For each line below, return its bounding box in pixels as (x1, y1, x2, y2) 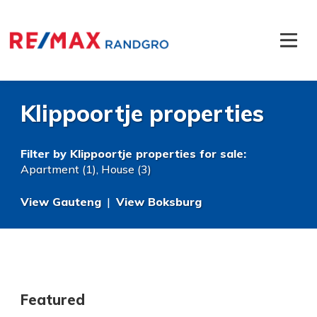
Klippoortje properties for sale (70, 146, 243, 161)
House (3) (101, 162, 151, 176)
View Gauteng (21, 195, 101, 209)
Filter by (21, 146, 70, 161)
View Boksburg (116, 195, 202, 209)
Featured (21, 290, 85, 309)
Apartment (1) (21, 162, 96, 176)
